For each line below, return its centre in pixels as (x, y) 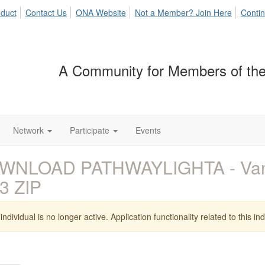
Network (28, 130)
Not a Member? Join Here (183, 12)
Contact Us (46, 12)
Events (148, 130)
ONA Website (101, 12)
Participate (90, 130)
